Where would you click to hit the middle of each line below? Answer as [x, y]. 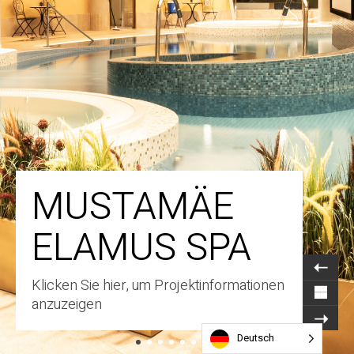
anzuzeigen [67, 305]
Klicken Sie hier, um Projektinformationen [158, 286]
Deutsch [256, 338]
